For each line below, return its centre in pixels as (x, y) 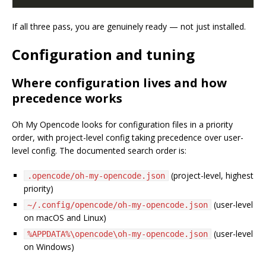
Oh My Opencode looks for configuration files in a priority (122, 125)
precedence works (67, 99)
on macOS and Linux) (65, 218)
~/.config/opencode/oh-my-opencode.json (118, 205)
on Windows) (49, 247)
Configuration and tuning (103, 55)
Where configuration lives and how (119, 83)
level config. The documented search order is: (99, 151)
